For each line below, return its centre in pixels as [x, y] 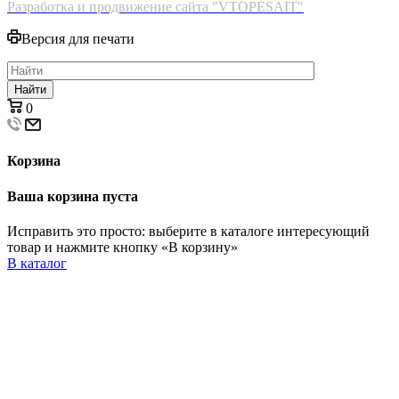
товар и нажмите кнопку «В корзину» [122, 247]
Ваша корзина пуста [73, 196]
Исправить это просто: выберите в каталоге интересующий [188, 231]
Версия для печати [78, 39]
